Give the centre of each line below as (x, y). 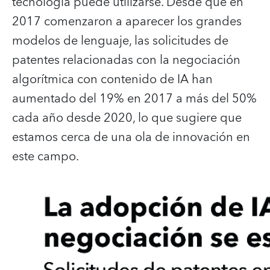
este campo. (46, 156)
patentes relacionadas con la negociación (126, 60)
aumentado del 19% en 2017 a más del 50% (134, 99)
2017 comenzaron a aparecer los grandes (127, 21)
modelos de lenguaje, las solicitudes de (120, 41)
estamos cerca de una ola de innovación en (131, 137)
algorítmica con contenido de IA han (112, 79)
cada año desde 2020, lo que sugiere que (127, 118)
